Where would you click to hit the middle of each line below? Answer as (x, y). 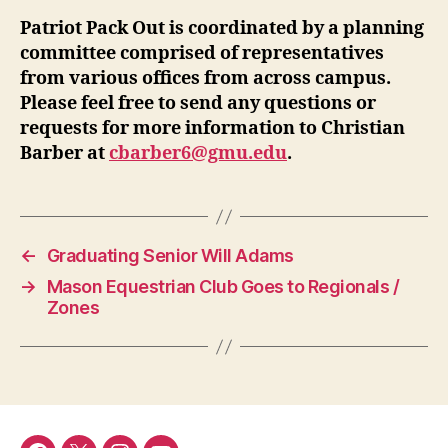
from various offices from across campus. (205, 79)
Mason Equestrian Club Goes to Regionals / (223, 287)
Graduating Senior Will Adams (170, 256)
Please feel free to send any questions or (198, 104)
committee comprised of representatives (202, 54)
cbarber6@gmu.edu (198, 154)
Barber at (64, 154)
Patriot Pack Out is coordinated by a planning (222, 29)
